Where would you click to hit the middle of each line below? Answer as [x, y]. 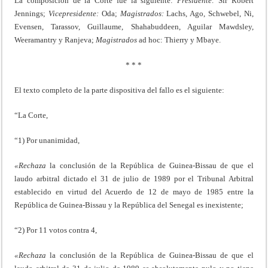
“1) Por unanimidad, [47, 140]
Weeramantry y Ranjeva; [55, 39]
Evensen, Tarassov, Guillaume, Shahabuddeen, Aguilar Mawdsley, [134, 26]
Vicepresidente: [74, 13]
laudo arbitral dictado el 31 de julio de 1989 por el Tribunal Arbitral [134, 178]
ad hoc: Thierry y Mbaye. [179, 39]
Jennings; [32, 13]
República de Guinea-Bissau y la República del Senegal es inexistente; [129, 205]
